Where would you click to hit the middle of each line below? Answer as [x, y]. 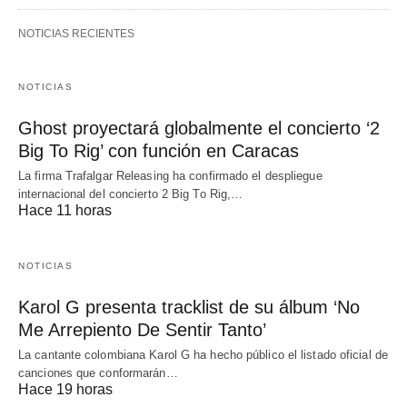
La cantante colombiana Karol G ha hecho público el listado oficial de [203, 355]
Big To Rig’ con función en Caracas [159, 151]
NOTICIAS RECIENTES [76, 34]
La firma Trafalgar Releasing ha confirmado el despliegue [170, 176]
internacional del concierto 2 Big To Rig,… [131, 194]
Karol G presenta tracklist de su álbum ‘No [189, 308]
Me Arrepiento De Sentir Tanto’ [142, 330]
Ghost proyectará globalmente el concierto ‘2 [199, 129]
